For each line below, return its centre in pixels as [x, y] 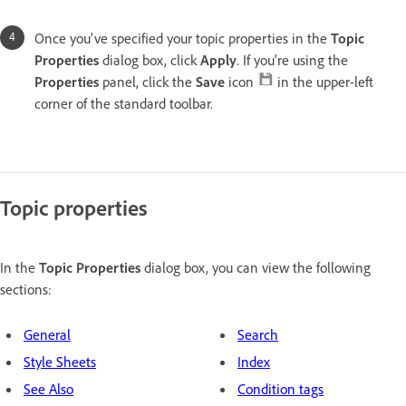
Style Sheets [60, 361]
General [47, 334]
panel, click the [147, 81]
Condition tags [280, 388]
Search [258, 334]
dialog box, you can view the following [256, 267]
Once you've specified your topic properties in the [183, 38]
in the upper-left [324, 81]
